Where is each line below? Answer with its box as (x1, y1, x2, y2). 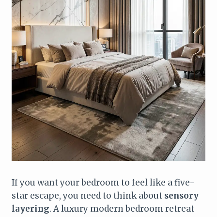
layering (12, 203, 49, 215)
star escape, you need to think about (12, 190, 164, 201)
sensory (164, 190, 199, 201)
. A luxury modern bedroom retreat (49, 203, 194, 215)
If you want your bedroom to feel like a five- (12, 177, 195, 188)
